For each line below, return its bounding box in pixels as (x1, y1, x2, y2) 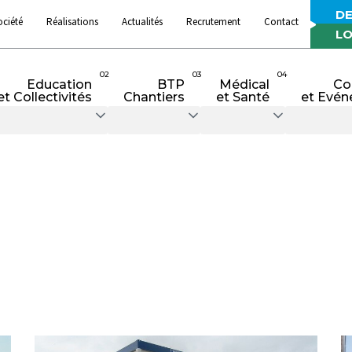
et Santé (215, 90, 269, 104)
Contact (264, 14, 299, 28)
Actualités (122, 14, 163, 28)
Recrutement (186, 14, 240, 28)
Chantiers (123, 90, 185, 104)
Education (26, 77, 92, 92)
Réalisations (46, 14, 98, 28)
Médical (218, 77, 269, 92)
